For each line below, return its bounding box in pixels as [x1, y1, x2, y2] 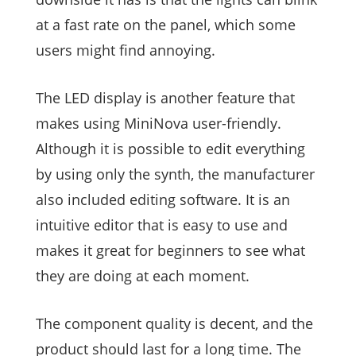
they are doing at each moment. [36, 266, 250, 286]
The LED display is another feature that [36, 88, 295, 108]
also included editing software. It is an [36, 190, 290, 210]
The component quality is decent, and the [36, 314, 313, 334]
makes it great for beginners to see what [36, 241, 305, 261]
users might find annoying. [36, 41, 215, 60]
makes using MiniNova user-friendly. [36, 114, 281, 133]
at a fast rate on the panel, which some [36, 15, 296, 35]
